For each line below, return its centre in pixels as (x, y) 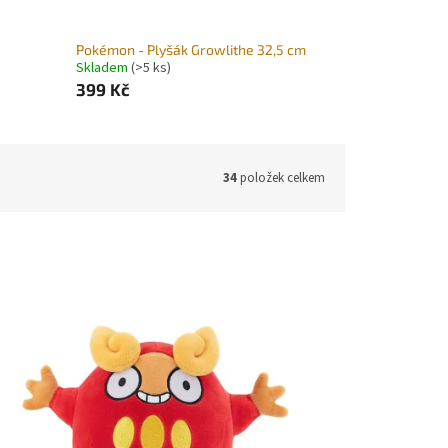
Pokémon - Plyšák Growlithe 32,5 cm (190, 49)
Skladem (103, 67)
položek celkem (281, 177)
